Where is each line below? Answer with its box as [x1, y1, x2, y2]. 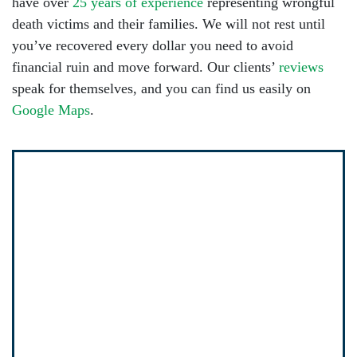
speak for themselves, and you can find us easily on [12, 80, 311, 96]
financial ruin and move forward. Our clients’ [12, 59, 279, 75]
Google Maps [12, 102, 90, 118]
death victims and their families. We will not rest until [12, 16, 325, 32]
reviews [279, 59, 324, 75]
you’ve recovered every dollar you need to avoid [12, 37, 293, 53]
